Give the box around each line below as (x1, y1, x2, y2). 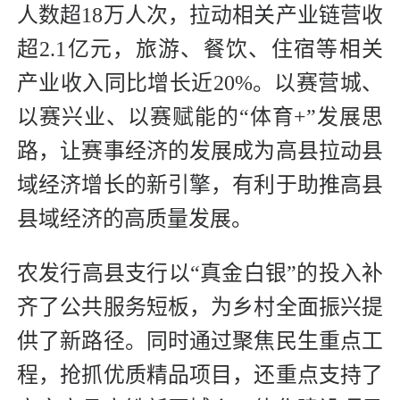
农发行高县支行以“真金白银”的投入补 (17, 261, 383, 285)
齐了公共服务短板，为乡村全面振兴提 (17, 295, 383, 319)
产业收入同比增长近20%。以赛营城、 (17, 71, 383, 95)
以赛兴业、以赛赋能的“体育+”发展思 (17, 104, 383, 129)
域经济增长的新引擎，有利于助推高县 (17, 172, 383, 196)
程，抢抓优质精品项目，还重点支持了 (17, 362, 383, 387)
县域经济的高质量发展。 (17, 206, 253, 230)
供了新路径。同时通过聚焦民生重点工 (17, 329, 383, 353)
